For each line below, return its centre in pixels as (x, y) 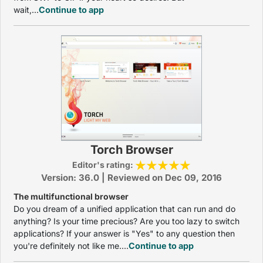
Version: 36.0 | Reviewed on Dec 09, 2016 (131, 178)
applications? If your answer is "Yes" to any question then (124, 233)
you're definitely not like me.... (71, 246)
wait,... (26, 10)
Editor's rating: (104, 165)
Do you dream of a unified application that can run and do (124, 209)
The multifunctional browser (71, 196)
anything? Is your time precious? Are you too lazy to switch (127, 221)
